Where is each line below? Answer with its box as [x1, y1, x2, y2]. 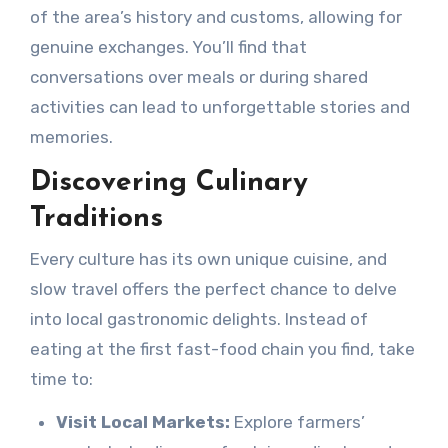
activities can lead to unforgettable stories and [29, 97, 410, 118]
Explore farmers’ [229, 411, 365, 432]
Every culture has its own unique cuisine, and [29, 248, 387, 269]
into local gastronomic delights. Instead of [29, 308, 368, 329]
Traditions [29, 205, 163, 234]
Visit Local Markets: [55, 411, 230, 432]
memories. [29, 127, 113, 148]
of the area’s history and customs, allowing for [29, 7, 402, 28]
